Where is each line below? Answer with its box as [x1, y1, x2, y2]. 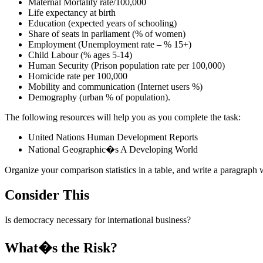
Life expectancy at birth [28, 7, 116, 18]
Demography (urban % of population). [28, 92, 170, 102]
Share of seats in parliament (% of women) [28, 28, 186, 39]
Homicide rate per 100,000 [28, 70, 127, 81]
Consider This [5, 187, 89, 203]
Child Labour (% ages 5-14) [28, 49, 132, 60]
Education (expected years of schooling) [28, 18, 177, 28]
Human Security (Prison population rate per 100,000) [28, 60, 225, 70]
